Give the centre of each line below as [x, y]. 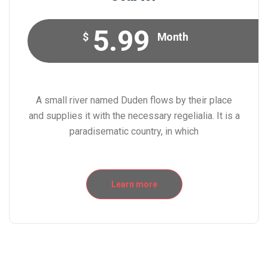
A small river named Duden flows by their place [134, 100]
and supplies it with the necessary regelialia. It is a [134, 116]
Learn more [134, 185]
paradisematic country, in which [134, 132]
